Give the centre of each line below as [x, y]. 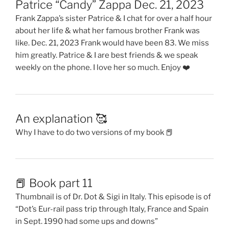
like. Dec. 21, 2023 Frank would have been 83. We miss [112, 43]
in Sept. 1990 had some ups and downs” [87, 221]
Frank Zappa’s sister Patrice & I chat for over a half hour [114, 19]
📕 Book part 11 [54, 183]
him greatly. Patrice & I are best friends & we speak [107, 55]
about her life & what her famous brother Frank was [108, 31]
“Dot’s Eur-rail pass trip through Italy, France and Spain [112, 209]
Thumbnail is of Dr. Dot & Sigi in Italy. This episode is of [113, 197]
